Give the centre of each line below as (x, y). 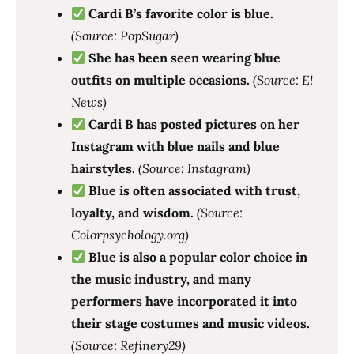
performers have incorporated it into (184, 301)
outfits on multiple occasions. (160, 80)
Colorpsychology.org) (130, 235)
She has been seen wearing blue (183, 58)
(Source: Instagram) (194, 168)
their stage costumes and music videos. (190, 323)
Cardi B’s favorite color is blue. (180, 13)
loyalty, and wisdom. (132, 213)
